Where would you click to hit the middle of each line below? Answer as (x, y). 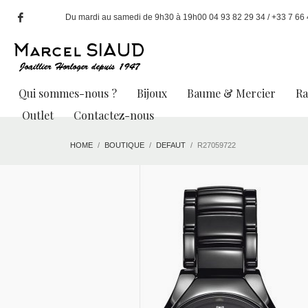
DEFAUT (171, 145)
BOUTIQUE (124, 145)
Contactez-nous (114, 115)
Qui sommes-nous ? (68, 93)
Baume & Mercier (231, 93)
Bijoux (152, 93)
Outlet (38, 115)
